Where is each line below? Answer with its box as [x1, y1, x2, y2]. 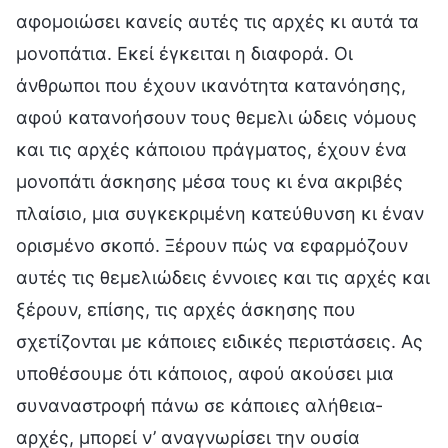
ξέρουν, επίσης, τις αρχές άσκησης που [16, 299, 356, 321]
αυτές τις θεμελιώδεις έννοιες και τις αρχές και [16, 267, 430, 289]
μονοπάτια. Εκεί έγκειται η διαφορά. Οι [16, 43, 353, 65]
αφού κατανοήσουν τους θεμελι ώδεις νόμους [16, 107, 417, 129]
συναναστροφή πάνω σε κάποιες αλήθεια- [16, 395, 383, 417]
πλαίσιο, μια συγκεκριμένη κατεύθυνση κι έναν [16, 203, 424, 225]
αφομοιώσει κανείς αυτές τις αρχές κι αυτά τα [16, 11, 419, 33]
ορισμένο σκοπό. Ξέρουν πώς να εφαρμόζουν [16, 235, 408, 257]
